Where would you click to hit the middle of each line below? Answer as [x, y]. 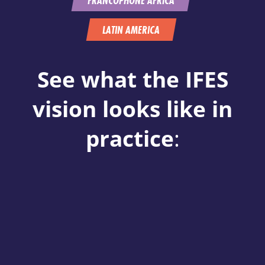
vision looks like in [132, 109]
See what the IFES [132, 79]
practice [130, 138]
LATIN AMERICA [131, 30]
